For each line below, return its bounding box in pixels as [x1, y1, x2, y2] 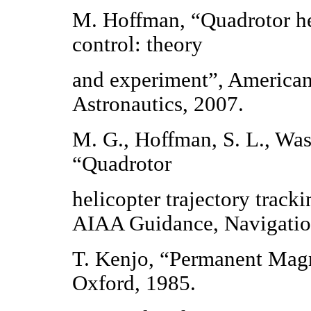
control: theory [72, 33, 203, 57]
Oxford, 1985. [72, 271, 196, 296]
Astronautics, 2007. [72, 92, 244, 117]
